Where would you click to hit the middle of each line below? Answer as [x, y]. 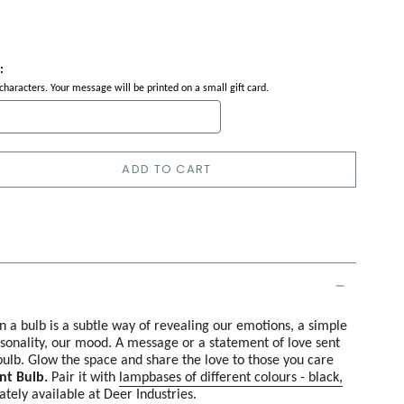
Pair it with [83, 376]
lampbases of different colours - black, [231, 376]
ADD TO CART [167, 170]
